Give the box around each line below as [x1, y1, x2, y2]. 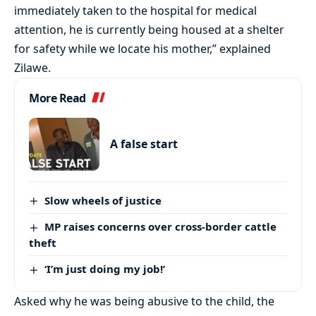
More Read [29, 90, 86, 106]
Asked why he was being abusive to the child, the [14, 293, 274, 310]
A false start [110, 135, 178, 152]
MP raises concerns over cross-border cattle [44, 219, 277, 234]
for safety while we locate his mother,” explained [14, 40, 271, 56]
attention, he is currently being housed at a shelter [14, 21, 284, 37]
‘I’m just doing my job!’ [44, 262, 166, 276]
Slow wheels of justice [44, 193, 162, 207]
